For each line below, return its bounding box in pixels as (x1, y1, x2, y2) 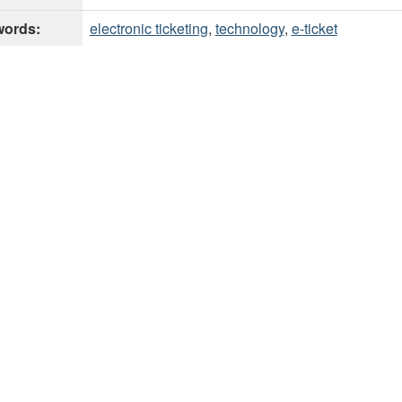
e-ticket (291, 18, 337, 39)
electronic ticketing (89, 18, 208, 39)
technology (214, 18, 284, 39)
